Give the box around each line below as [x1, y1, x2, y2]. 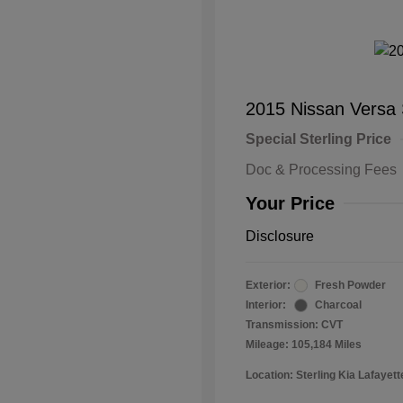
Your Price [246, 193, 335, 213]
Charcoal [315, 299, 362, 311]
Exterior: [246, 279, 291, 291]
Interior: [246, 299, 286, 311]
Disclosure [246, 228, 314, 244]
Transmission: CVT [246, 318, 343, 331]
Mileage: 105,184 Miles [246, 338, 362, 351]
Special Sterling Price [246, 131, 391, 147]
